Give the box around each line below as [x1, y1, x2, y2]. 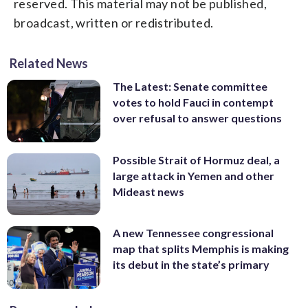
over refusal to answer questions [113, 111, 282, 124]
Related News [10, 56, 88, 71]
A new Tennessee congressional [113, 226, 274, 240]
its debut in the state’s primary [113, 258, 269, 272]
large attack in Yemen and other [113, 168, 274, 182]
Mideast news [113, 184, 184, 198]
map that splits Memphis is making [113, 242, 289, 256]
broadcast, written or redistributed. [14, 15, 214, 30]
